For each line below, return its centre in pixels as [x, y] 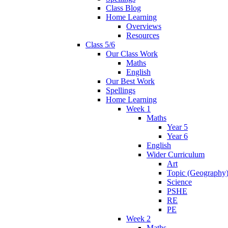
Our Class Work [132, 54]
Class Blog [123, 8]
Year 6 [177, 136]
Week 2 [138, 219]
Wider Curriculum [176, 155]
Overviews [144, 26]
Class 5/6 [100, 45]
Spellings [121, 91]
